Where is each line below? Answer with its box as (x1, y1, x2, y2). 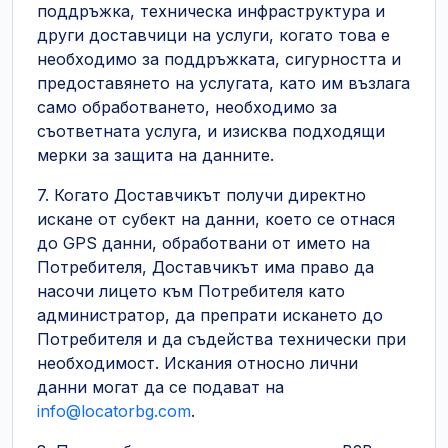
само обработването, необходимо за (37, 97, 337, 117)
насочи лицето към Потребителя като (37, 281, 345, 301)
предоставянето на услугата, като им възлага (37, 73, 410, 93)
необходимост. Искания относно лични (37, 353, 358, 373)
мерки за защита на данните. (37, 145, 274, 165)
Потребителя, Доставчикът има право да (37, 257, 374, 277)
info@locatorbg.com (37, 401, 191, 421)
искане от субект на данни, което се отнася (37, 209, 395, 229)
